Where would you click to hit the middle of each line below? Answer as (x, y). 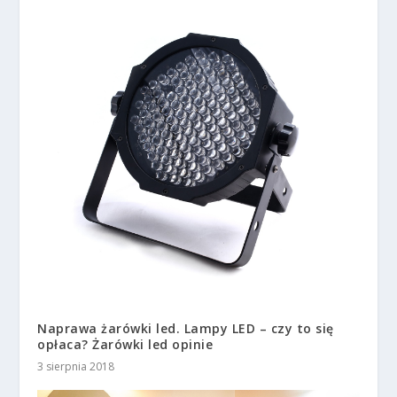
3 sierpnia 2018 (76, 367)
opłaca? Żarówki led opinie (125, 345)
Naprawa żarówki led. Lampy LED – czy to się (186, 329)
